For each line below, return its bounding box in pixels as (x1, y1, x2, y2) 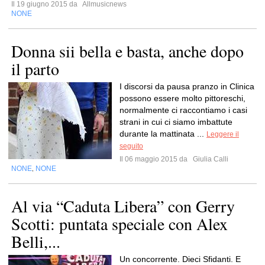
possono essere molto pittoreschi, (119, 93, 245, 103)
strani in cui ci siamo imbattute (119, 117, 232, 127)
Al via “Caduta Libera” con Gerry (11, 195, 235, 217)
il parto (11, 57, 59, 80)
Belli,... (11, 230, 60, 253)
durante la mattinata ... (119, 129, 206, 138)
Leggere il (206, 130, 239, 138)
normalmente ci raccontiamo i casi (119, 105, 247, 115)
